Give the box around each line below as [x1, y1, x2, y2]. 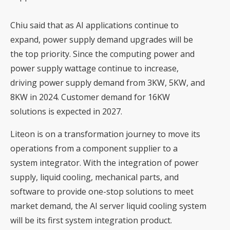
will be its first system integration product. [10, 214, 172, 226]
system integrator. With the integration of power [10, 157, 199, 168]
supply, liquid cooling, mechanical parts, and [10, 171, 179, 183]
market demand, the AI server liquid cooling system [10, 200, 206, 212]
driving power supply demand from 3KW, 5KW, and [10, 76, 205, 88]
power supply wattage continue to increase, [10, 62, 179, 74]
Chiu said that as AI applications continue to [10, 19, 179, 31]
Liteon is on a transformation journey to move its [10, 128, 200, 140]
